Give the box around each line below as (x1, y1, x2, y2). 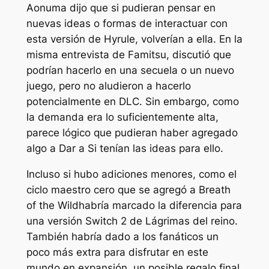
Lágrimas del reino (145, 215, 235, 228)
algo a (26, 142, 59, 155)
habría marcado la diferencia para (78, 199, 242, 212)
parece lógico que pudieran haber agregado (26, 127, 238, 139)
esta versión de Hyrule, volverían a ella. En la (26, 33, 243, 46)
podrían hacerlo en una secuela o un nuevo (26, 64, 234, 77)
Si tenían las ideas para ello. (87, 142, 223, 155)
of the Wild (26, 199, 79, 212)
